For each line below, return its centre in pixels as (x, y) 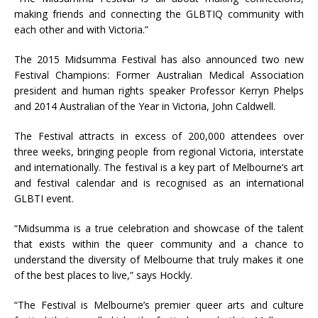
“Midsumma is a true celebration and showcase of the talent (159, 228)
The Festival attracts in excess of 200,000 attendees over (159, 136)
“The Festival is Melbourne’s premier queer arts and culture (159, 305)
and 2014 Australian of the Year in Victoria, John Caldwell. (145, 106)
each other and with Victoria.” (81, 29)
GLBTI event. (44, 198)
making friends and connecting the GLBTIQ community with (159, 13)
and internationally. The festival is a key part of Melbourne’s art (159, 167)
